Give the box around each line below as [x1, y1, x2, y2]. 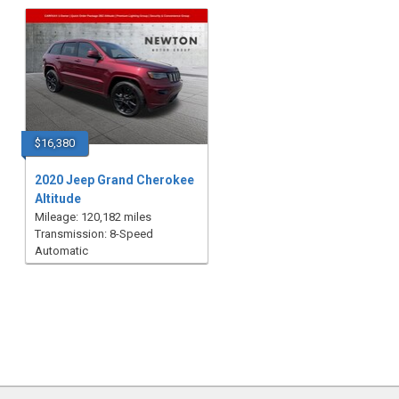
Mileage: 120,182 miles [34, 210, 151, 224]
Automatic [34, 244, 88, 257]
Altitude [34, 191, 81, 206]
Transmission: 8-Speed [34, 227, 153, 240]
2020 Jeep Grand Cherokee [34, 173, 194, 187]
